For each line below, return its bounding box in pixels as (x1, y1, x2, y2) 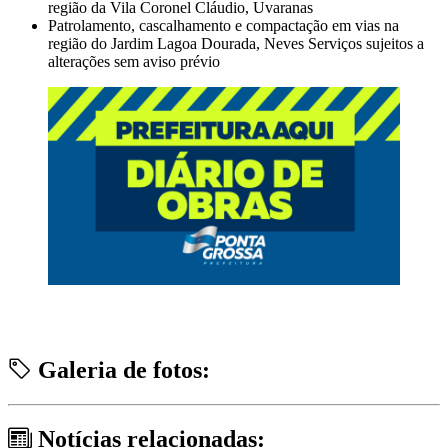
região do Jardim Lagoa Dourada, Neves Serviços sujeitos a (48, 34, 424, 52)
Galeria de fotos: (32, 356, 210, 383)
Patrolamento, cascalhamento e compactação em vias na (48, 16, 399, 34)
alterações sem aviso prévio (48, 52, 220, 70)
